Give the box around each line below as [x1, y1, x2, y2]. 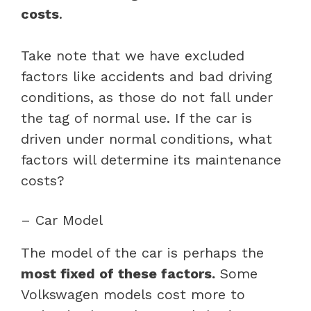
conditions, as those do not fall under [21, 88, 273, 106]
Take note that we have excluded [21, 47, 244, 64]
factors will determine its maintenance [21, 151, 281, 168]
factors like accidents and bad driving [21, 67, 272, 85]
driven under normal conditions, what [21, 130, 272, 147]
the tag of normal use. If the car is [21, 109, 252, 126]
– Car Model [21, 211, 103, 228]
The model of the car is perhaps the [21, 244, 264, 261]
